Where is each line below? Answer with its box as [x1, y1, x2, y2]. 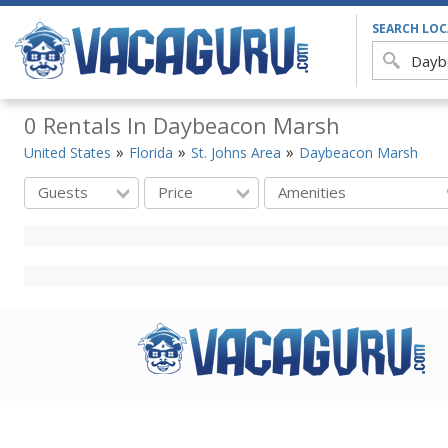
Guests [38, 182, 88, 202]
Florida [129, 143, 173, 162]
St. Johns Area [191, 143, 281, 162]
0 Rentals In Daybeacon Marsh [24, 110, 340, 140]
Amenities [278, 182, 346, 202]
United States [24, 143, 111, 162]
